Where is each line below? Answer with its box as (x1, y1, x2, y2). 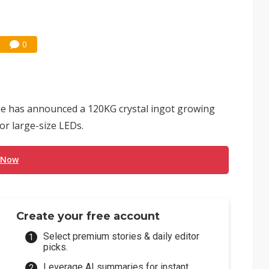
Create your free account (16, 210, 160, 223)
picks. (43, 241, 68, 253)
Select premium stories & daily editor (43, 231, 200, 242)
